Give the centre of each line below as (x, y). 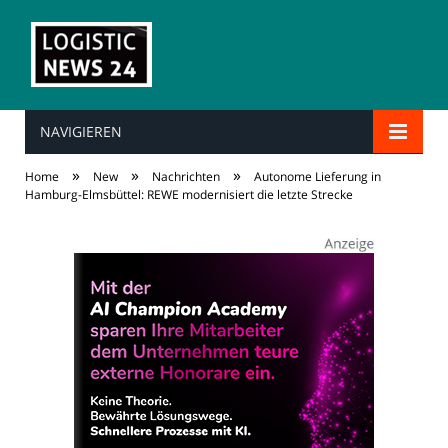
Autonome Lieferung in (317, 176)
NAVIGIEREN (81, 131)
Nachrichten (186, 176)
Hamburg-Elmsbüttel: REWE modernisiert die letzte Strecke (189, 194)
